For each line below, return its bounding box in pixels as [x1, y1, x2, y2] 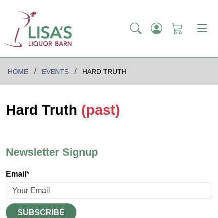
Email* [6, 169, 29, 178]
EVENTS [42, 68, 69, 76]
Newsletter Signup [6, 145, 98, 158]
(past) [81, 102, 120, 118]
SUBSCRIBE [18, 208, 65, 217]
